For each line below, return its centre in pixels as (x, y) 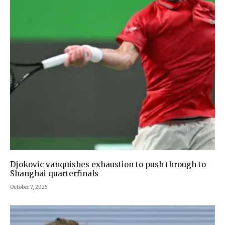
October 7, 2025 (29, 187)
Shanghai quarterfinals (54, 174)
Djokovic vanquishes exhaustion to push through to (108, 165)
